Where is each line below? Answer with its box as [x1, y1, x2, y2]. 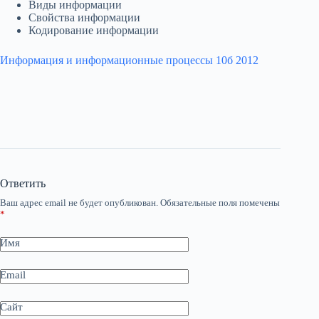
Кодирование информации [28, 23, 159, 36]
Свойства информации [28, 11, 140, 23]
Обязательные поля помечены [160, 197, 280, 208]
